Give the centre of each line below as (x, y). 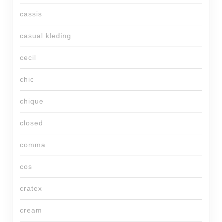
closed (31, 123)
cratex (31, 189)
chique (32, 101)
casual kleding (46, 36)
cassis (31, 14)
